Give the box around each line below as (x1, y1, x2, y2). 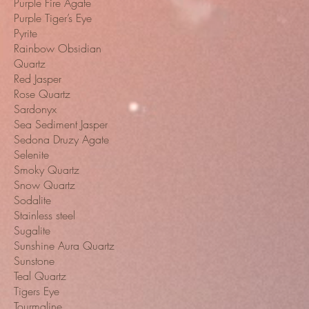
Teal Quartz (14, 268, 66, 284)
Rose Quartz (14, 86, 70, 102)
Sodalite (14, 192, 51, 208)
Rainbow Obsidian (14, 41, 101, 57)
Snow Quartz (14, 177, 75, 193)
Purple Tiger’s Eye (14, 10, 92, 26)
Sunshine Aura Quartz (14, 238, 114, 254)
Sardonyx (14, 101, 57, 117)
